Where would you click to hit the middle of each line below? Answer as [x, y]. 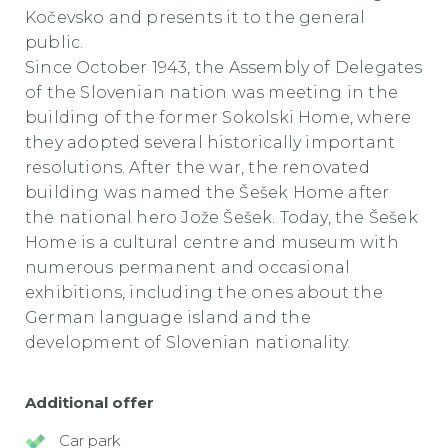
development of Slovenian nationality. [188, 342]
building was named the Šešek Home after [207, 192]
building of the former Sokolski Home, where [218, 117]
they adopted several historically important [210, 142]
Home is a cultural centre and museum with [212, 242]
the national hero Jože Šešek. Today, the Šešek [221, 217]
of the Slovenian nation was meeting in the [211, 92]
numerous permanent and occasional [188, 267]
